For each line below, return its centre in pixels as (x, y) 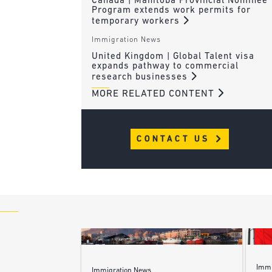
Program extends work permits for (171, 10)
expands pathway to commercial (165, 66)
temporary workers (137, 21)
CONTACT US (175, 139)
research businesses (141, 77)
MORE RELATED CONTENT (154, 94)
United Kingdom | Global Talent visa (173, 56)
